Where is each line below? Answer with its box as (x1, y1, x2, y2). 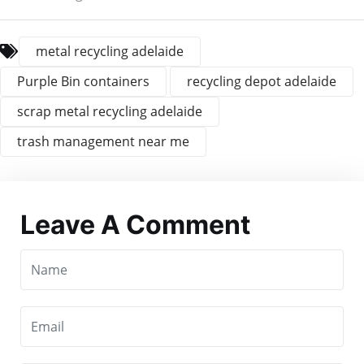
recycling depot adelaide (187, 72, 336, 91)
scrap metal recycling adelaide (17, 102, 202, 121)
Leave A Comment (20, 209, 250, 241)
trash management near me (17, 132, 189, 151)
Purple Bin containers (17, 72, 149, 91)
